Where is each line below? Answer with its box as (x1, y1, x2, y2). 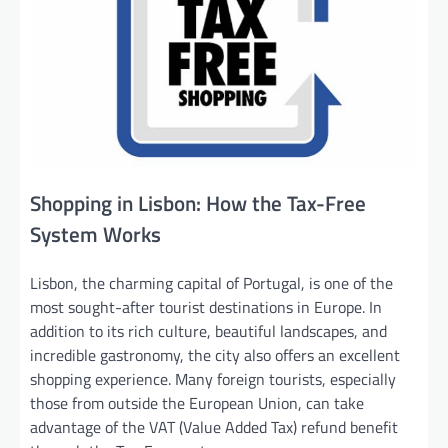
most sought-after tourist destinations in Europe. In (30, 294, 382, 319)
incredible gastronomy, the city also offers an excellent (30, 342, 400, 367)
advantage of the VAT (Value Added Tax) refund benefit (30, 414, 398, 439)
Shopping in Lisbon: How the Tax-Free (30, 186, 366, 219)
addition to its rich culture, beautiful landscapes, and (30, 318, 387, 343)
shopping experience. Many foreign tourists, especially (30, 366, 396, 391)
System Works (30, 217, 161, 250)
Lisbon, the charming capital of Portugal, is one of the (30, 270, 393, 295)
